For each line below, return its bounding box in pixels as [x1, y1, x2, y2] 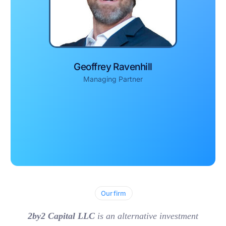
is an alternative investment [97, 211, 198, 221]
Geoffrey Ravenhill [74, 61, 152, 73]
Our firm [101, 189, 126, 198]
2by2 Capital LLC [28, 211, 97, 221]
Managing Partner [83, 75, 143, 84]
